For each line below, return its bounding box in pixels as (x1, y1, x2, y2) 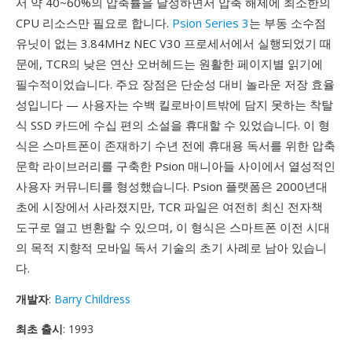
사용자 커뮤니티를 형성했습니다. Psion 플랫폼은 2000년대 (16, 178, 328, 194)
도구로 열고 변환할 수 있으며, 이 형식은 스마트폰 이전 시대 (16, 219, 330, 235)
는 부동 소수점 (249, 15, 326, 31)
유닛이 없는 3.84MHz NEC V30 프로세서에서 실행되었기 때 (16, 35, 332, 51)
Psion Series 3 (172, 15, 249, 31)
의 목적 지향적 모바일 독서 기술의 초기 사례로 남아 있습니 (16, 240, 327, 255)
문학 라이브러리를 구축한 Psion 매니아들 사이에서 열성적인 (16, 158, 335, 174)
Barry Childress (54, 291, 130, 306)
